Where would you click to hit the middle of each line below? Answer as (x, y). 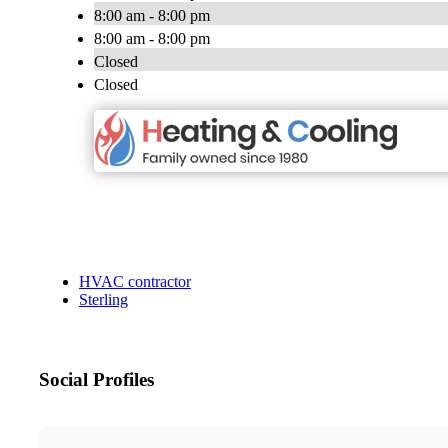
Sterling (103, 300)
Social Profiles (96, 380)
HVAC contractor (135, 282)
